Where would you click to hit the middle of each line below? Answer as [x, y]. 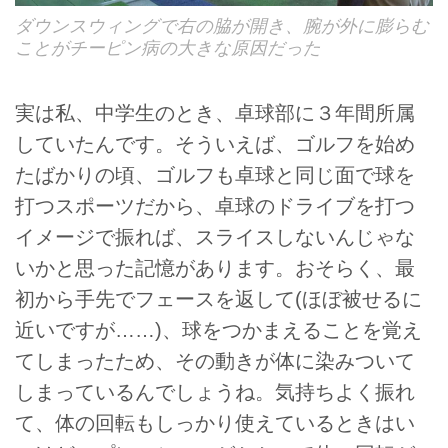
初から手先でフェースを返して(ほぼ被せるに [218, 299]
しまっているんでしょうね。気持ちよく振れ [215, 392]
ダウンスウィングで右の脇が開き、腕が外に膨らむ [222, 26]
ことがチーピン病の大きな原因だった [168, 48]
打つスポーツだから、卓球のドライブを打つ [215, 206]
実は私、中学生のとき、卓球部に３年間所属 [215, 113]
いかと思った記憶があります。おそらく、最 [215, 268]
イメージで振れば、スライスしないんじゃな [215, 237]
